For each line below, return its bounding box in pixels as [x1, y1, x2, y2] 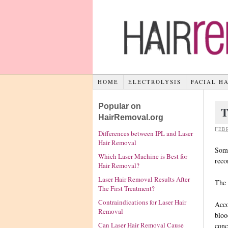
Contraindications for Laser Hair [98, 197, 186, 207]
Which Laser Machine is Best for [98, 152, 187, 161]
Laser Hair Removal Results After [98, 175, 190, 184]
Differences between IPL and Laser [98, 129, 193, 138]
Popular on [98, 101, 141, 110]
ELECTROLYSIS [128, 77, 181, 85]
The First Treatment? [98, 184, 155, 193]
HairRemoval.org [98, 112, 163, 122]
